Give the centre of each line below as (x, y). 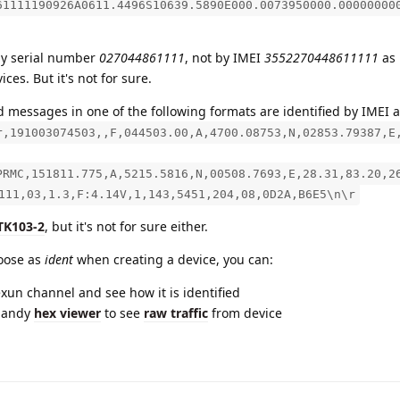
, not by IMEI (225, 57)
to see (122, 312)
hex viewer (67, 312)
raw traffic (176, 312)
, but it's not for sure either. (126, 226)
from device (245, 312)
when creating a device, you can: (173, 259)
